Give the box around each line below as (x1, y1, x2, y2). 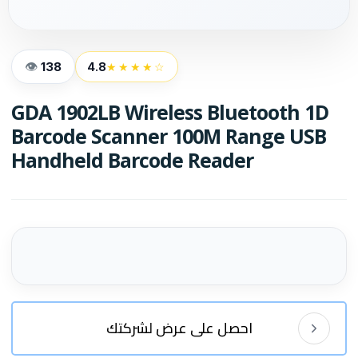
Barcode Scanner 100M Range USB (11, 122, 326, 150)
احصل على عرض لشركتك (105, 315, 253, 341)
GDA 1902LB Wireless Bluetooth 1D (11, 98, 328, 126)
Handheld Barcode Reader (11, 146, 253, 174)
